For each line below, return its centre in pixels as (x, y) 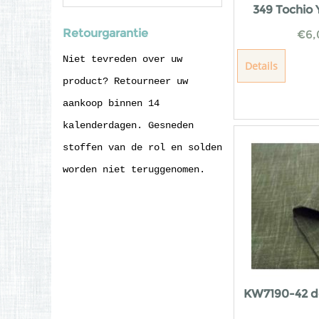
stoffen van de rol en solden (142, 147)
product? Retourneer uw (125, 81)
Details (261, 66)
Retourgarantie (105, 33)
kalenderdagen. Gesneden (128, 125)
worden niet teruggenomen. (134, 169)
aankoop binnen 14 (111, 103)
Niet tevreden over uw (122, 59)
